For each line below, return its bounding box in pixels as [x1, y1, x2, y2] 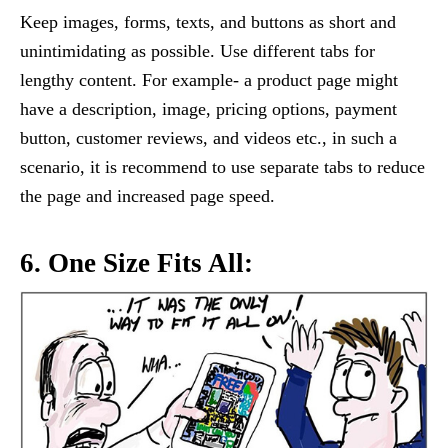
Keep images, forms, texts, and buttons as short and [20, 11, 396, 32]
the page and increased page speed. [20, 185, 275, 206]
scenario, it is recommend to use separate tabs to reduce [20, 156, 425, 177]
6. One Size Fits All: [20, 247, 253, 278]
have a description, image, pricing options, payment [20, 98, 397, 119]
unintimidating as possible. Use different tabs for [20, 40, 375, 61]
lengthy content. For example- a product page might [20, 69, 398, 90]
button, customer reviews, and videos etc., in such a [20, 127, 397, 148]
